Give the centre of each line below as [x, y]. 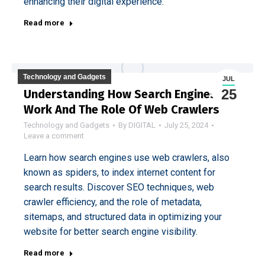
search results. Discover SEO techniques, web [119, 187]
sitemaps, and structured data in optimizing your [123, 217]
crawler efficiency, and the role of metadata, [113, 202]
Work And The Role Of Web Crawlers [122, 109]
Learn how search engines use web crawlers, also [127, 158]
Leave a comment [54, 136]
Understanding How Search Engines [120, 94]
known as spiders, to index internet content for [119, 172]
